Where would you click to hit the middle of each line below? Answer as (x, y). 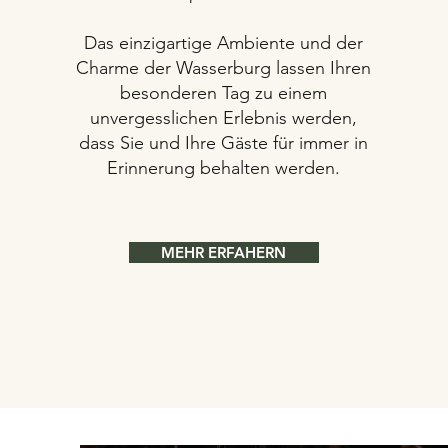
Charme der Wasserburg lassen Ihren (224, 68)
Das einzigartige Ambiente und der (224, 43)
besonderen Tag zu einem (224, 93)
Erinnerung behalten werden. (224, 168)
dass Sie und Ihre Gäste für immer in (224, 143)
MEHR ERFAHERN (224, 252)
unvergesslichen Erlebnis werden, (224, 118)
